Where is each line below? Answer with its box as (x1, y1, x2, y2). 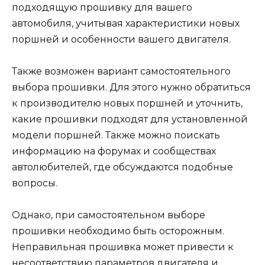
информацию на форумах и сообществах (12, 146, 216, 157)
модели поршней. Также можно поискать (12, 130, 220, 141)
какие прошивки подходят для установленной (12, 114, 248, 125)
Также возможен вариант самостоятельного (12, 66, 231, 77)
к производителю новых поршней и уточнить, (12, 98, 243, 109)
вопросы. (12, 177, 57, 189)
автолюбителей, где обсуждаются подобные (12, 161, 233, 173)
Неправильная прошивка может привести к (12, 241, 234, 253)
